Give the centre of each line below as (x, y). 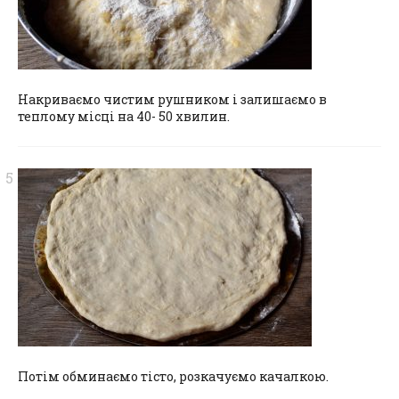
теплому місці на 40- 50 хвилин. (124, 116)
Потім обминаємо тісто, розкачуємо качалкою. (173, 376)
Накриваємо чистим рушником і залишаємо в (172, 99)
